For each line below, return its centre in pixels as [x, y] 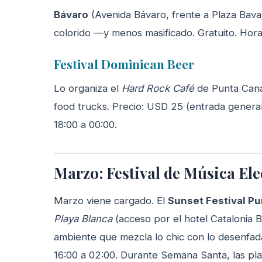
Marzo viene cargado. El [111, 200]
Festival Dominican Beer [124, 63]
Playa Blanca [83, 218]
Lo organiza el [88, 88]
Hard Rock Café [158, 88]
